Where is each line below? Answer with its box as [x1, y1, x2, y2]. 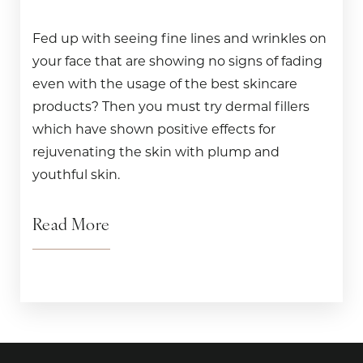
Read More [32, 218, 110, 235]
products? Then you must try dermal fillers [32, 99, 310, 115]
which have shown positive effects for [32, 122, 275, 138]
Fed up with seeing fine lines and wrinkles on [32, 31, 327, 47]
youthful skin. [32, 167, 120, 183]
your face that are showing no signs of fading [32, 53, 322, 70]
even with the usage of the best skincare [32, 76, 297, 92]
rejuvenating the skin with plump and [32, 144, 280, 160]
